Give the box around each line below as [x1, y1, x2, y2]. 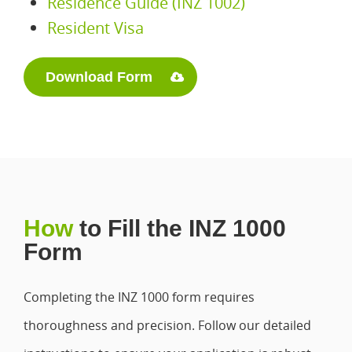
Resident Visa [47, 17, 144, 38]
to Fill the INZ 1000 [73, 215, 286, 241]
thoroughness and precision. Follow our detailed [24, 317, 311, 334]
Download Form [46, 69, 152, 85]
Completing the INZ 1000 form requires [24, 288, 255, 306]
